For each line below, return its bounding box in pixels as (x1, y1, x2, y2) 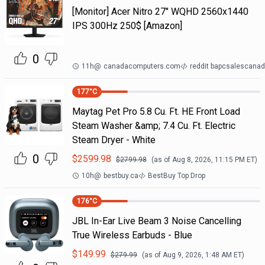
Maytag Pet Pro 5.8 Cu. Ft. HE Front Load (72, 106, 240, 117)
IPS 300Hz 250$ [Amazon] (72, 20, 182, 31)
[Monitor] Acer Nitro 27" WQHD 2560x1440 (72, 6, 248, 17)
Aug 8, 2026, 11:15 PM (172, 156, 245, 164)
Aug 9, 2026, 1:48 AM (162, 251, 232, 259)
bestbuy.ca (103, 172, 138, 180)
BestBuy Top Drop (147, 172, 205, 180)
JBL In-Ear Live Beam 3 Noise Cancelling (72, 215, 241, 227)
